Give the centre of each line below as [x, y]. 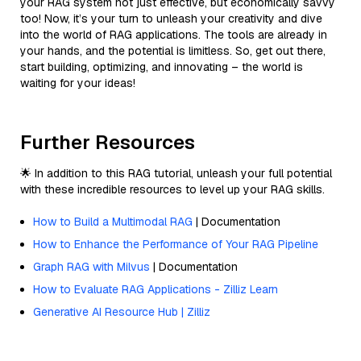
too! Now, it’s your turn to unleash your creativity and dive [171, 18]
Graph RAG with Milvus [91, 266]
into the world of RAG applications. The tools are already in [174, 34]
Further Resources [108, 142]
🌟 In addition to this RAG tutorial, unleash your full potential [176, 173]
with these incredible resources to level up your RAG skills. [172, 189]
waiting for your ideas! [78, 83]
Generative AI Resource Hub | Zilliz [122, 311]
